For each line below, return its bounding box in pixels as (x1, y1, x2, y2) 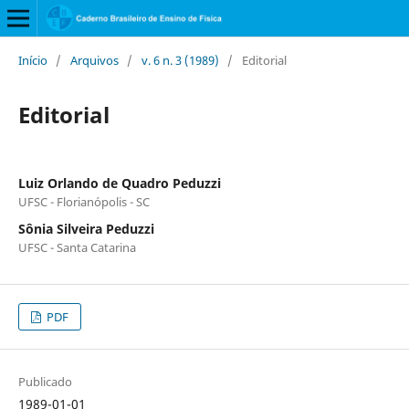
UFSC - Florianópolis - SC (17, 193, 150, 210)
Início (17, 51, 47, 68)
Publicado (17, 372, 72, 390)
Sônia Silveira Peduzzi (17, 219, 154, 237)
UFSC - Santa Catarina (17, 238, 136, 256)
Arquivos (69, 51, 119, 68)
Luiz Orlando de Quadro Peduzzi (17, 173, 221, 192)
